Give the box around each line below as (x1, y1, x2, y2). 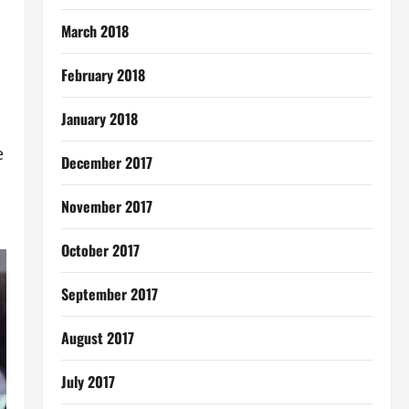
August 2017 (60, 327, 134, 349)
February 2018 (60, 64, 145, 86)
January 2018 (60, 108, 138, 130)
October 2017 (60, 239, 140, 261)
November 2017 (60, 195, 152, 217)
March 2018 (60, 20, 129, 42)
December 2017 (60, 152, 152, 173)
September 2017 (60, 283, 158, 305)
